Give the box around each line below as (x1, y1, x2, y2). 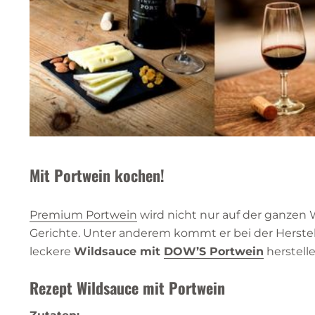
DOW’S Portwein (164, 244, 264, 258)
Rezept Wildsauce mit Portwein (30, 276, 225, 299)
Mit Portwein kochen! (30, 163, 165, 186)
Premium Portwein (30, 207, 137, 221)
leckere (30, 244, 74, 258)
